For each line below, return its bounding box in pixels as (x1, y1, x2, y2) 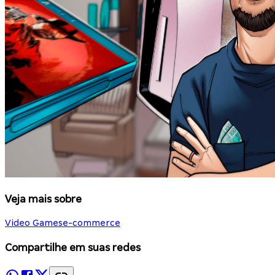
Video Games (5, 218, 63, 228)
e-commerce (63, 218, 120, 228)
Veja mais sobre (5, 193, 82, 205)
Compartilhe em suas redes (5, 242, 141, 254)
